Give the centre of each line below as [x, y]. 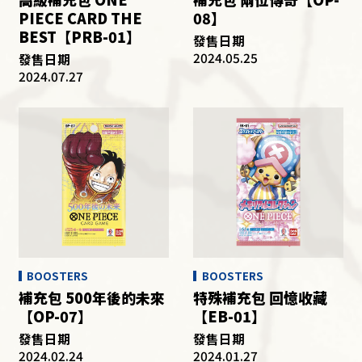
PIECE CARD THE [80, 18]
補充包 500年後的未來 [91, 298]
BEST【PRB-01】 [79, 37]
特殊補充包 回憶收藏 [260, 298]
